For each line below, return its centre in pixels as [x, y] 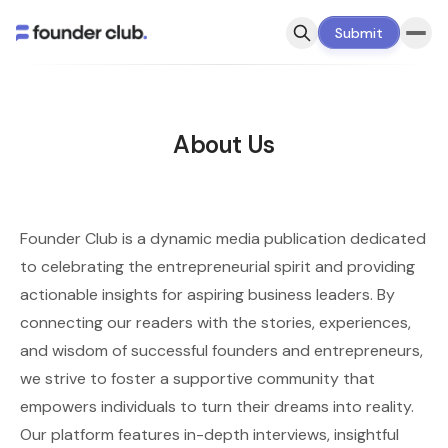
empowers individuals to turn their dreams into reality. [217, 406]
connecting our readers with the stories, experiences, [215, 322]
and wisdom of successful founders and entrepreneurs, [221, 350]
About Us [224, 144]
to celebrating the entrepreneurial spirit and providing [217, 266]
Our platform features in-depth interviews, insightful [209, 434]
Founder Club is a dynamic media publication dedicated [223, 238]
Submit [359, 33]
